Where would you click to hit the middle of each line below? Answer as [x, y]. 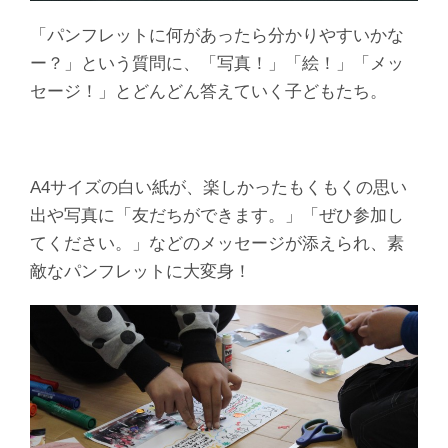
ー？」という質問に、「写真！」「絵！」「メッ [217, 62]
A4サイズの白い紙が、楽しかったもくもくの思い [218, 186]
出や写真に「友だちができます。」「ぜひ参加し [217, 214]
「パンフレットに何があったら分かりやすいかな [217, 34]
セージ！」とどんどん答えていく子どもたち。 [208, 90]
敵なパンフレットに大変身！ [140, 270]
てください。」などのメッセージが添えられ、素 [217, 242]
